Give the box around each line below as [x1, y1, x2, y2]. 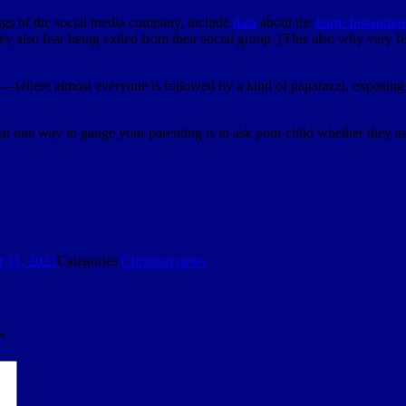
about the [256, 14, 316, 30]
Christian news [121, 252, 207, 268]
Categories [57, 252, 121, 268]
